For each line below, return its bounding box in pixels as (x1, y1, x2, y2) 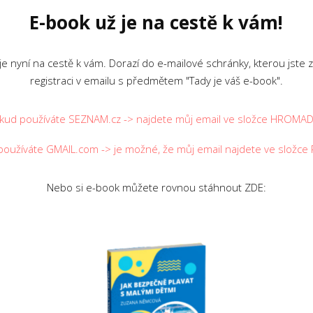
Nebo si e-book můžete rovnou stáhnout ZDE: (47, 180, 266, 194)
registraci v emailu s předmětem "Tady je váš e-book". (30, 73, 283, 87)
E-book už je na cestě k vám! (29, 9, 283, 35)
